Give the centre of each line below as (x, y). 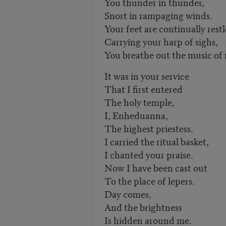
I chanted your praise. (149, 154)
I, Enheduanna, (136, 115)
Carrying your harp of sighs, (161, 41)
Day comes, (128, 194)
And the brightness (144, 207)
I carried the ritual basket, (156, 141)
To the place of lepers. (149, 181)
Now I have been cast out (156, 167)
